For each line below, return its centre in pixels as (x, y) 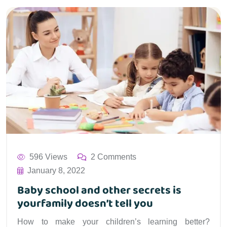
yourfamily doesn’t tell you (85, 204)
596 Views (48, 157)
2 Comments (113, 157)
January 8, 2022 (56, 171)
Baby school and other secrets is (99, 191)
